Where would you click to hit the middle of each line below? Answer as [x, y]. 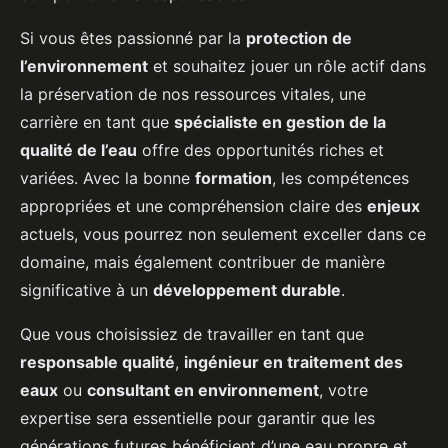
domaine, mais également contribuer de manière [202, 262]
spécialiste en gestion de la [280, 122]
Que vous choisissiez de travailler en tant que [192, 334]
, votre [343, 390]
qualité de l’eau [78, 150]
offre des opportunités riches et [260, 150]
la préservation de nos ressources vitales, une [193, 94]
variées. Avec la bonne [107, 178]
